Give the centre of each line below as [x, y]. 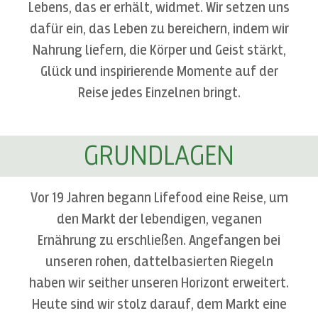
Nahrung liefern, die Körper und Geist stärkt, [159, 50]
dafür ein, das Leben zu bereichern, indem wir [159, 29]
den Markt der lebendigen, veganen [159, 219]
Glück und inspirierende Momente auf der [159, 71]
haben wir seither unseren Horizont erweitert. [159, 283]
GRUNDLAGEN [159, 156]
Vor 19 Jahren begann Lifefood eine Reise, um [159, 198]
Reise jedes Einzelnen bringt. [159, 93]
